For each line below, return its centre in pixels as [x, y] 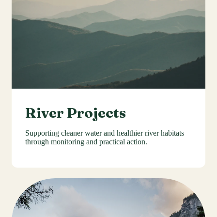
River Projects [76, 113]
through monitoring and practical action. [86, 142]
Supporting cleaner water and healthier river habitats [105, 133]
